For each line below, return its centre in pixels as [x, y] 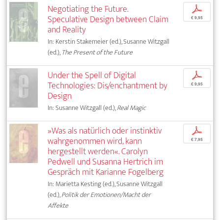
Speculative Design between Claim [108, 19]
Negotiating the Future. [88, 9]
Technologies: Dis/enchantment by [108, 85]
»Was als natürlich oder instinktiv [105, 131]
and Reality [67, 29]
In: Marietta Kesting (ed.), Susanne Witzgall [105, 184]
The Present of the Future [97, 52]
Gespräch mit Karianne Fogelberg [106, 172]
